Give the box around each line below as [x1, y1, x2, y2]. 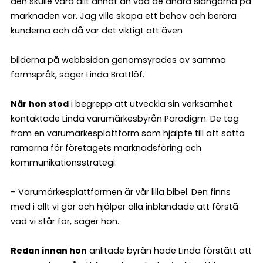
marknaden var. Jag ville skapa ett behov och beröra [11, 9, 237, 22]
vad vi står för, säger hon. [11, 215, 119, 227]
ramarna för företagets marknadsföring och [11, 141, 201, 154]
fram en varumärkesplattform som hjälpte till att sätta [11, 127, 245, 139]
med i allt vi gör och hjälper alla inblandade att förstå [11, 200, 238, 213]
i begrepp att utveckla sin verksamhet [69, 97, 232, 110]
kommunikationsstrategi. [11, 156, 117, 168]
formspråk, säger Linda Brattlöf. [11, 68, 144, 80]
